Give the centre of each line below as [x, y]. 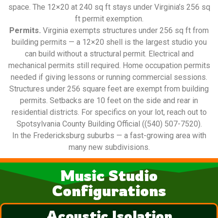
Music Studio [109, 176]
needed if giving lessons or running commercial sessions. [109, 77]
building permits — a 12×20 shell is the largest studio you [109, 42]
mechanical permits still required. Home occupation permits [109, 66]
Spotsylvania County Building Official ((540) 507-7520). [109, 124]
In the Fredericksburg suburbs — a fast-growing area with [109, 136]
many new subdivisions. [109, 147]
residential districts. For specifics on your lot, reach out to [109, 112]
